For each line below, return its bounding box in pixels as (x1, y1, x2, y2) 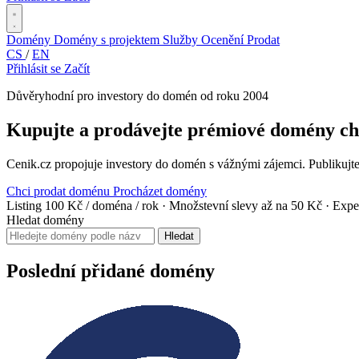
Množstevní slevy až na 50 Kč (169, 198, 325, 212)
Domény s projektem (54, 33, 163, 46)
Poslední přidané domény (6, 260, 215, 281)
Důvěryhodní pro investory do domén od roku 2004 (6, 89, 268, 103)
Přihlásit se (6, 62, 64, 75)
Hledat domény (6, 212, 84, 227)
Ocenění (201, 33, 247, 46)
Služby (163, 33, 201, 46)
